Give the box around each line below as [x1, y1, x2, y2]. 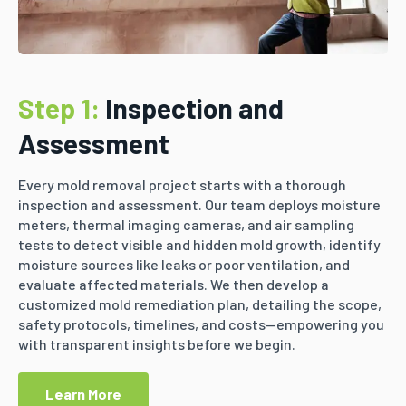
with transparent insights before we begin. [18, 335, 295, 353]
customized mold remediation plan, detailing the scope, [18, 295, 382, 314]
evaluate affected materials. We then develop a [18, 275, 329, 294]
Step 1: [18, 92, 100, 125]
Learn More [45, 385, 121, 403]
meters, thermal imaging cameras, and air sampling [18, 216, 354, 234]
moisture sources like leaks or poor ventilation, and [18, 256, 350, 274]
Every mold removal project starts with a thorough [18, 176, 346, 194]
